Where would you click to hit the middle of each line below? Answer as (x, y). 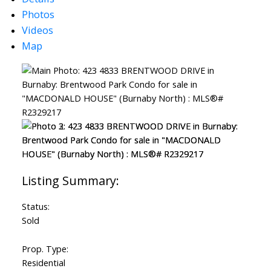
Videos (37, 30)
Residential (43, 263)
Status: (35, 207)
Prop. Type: (45, 249)
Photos (38, 15)
